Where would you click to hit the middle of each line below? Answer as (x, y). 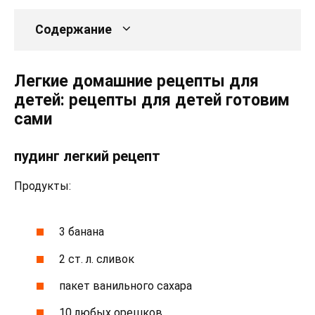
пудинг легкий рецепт (87, 156)
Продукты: (43, 186)
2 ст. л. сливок (97, 259)
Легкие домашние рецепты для (136, 81)
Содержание (73, 30)
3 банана (82, 232)
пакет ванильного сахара (126, 285)
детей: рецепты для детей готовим (152, 100)
